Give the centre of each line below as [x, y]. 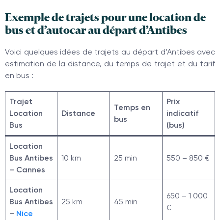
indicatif [182, 113]
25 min [125, 158]
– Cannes [27, 170]
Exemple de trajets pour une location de [105, 17]
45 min [126, 202]
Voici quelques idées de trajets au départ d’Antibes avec [110, 52]
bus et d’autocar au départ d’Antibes [96, 30]
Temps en [132, 107]
